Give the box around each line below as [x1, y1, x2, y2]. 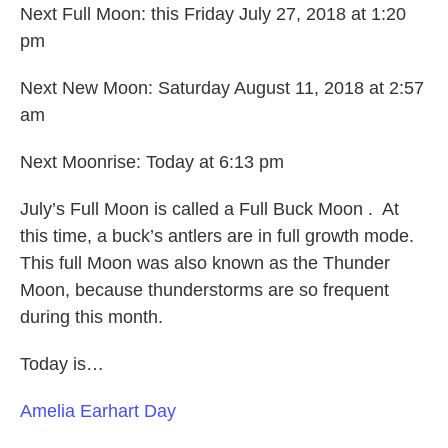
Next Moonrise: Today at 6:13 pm [20, 152, 284, 173]
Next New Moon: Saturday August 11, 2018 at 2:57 [20, 78, 424, 99]
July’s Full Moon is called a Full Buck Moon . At [20, 199, 399, 220]
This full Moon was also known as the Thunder [20, 253, 390, 274]
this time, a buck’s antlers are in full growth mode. [20, 226, 414, 247]
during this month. [20, 307, 163, 328]
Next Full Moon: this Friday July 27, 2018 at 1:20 [20, 4, 406, 25]
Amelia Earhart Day [20, 401, 176, 422]
